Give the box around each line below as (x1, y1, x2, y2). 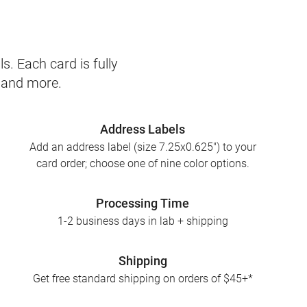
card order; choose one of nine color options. (36, 157, 249, 171)
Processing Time (96, 196, 189, 211)
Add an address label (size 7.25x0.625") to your (29, 140, 256, 154)
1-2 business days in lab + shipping (57, 214, 228, 228)
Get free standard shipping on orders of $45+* (32, 272, 253, 286)
